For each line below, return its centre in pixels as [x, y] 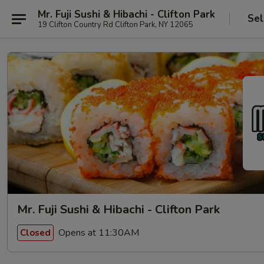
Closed [35, 232]
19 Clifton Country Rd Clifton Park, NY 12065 [115, 24]
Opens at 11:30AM [98, 232]
